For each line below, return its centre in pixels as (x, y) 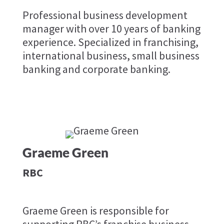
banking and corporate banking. (96, 69)
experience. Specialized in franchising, (110, 42)
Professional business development (105, 15)
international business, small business (111, 56)
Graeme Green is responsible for (95, 211)
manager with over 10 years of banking (111, 29)
